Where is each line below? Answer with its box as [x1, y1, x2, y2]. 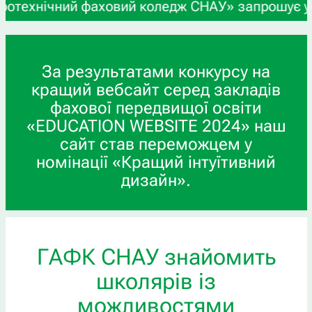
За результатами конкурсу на [42, 61, 270, 81]
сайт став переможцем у [60, 134, 252, 154]
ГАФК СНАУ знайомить [36, 243, 276, 270]
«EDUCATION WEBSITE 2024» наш [26, 116, 286, 136]
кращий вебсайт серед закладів [31, 79, 281, 100]
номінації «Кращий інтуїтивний [36, 152, 276, 172]
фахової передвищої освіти [50, 97, 262, 118]
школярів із [96, 267, 216, 295]
